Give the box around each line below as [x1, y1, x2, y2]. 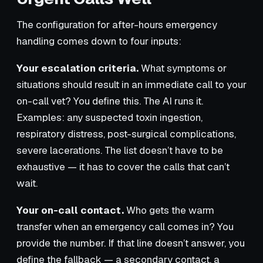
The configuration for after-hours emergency [16, 18, 217, 31]
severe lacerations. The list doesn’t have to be [16, 143, 223, 157]
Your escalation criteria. [16, 61, 139, 75]
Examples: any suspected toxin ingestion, [16, 110, 203, 124]
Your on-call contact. [16, 203, 124, 217]
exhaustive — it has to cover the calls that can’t [16, 160, 230, 173]
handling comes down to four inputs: [16, 34, 181, 48]
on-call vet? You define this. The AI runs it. [16, 94, 203, 107]
